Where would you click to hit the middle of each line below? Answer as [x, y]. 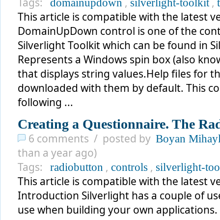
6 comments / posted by [91, 138]
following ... [45, 102]
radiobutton [77, 167]
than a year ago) [57, 153]
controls [129, 167]
